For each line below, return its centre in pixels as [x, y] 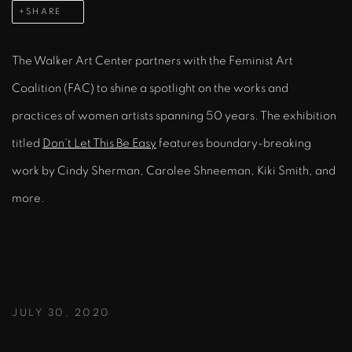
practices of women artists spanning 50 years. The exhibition [174, 115]
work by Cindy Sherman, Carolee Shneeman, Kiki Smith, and [174, 170]
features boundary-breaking [234, 143]
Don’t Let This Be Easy [99, 143]
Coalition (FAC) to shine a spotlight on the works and [150, 88]
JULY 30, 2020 [61, 313]
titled [27, 143]
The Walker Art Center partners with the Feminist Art [152, 60]
